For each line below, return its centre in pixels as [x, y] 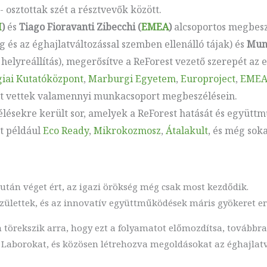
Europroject [208, 78]
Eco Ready [66, 130]
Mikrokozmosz [127, 130]
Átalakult [187, 130]
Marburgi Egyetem [132, 78]
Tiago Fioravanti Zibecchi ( [80, 27]
